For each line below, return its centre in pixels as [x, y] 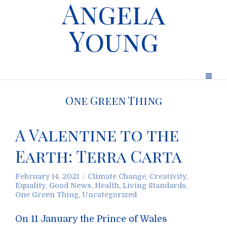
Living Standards [154, 185]
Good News [70, 185]
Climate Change [117, 176]
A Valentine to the [97, 135]
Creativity [168, 176]
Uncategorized [109, 195]
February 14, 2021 [47, 176]
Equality [30, 185]
